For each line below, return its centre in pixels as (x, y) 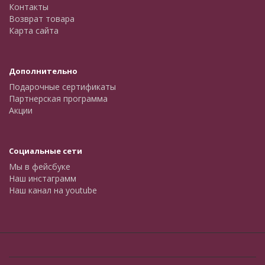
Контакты (29, 7)
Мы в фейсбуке (40, 167)
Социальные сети (46, 151)
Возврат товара (42, 19)
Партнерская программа (58, 98)
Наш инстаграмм (43, 178)
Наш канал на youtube (53, 190)
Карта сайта (34, 30)
